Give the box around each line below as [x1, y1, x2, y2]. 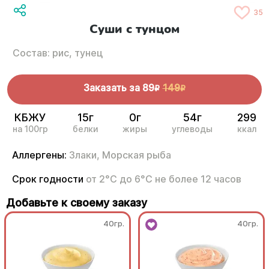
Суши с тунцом [89, 21, 180, 38]
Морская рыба [102, 149, 171, 162]
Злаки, [69, 149, 100, 162]
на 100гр [12, 124, 48, 134]
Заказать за [83, 82, 140, 94]
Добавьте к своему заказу [6, 196, 147, 210]
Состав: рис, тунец [12, 47, 103, 59]
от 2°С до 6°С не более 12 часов [86, 173, 241, 186]
